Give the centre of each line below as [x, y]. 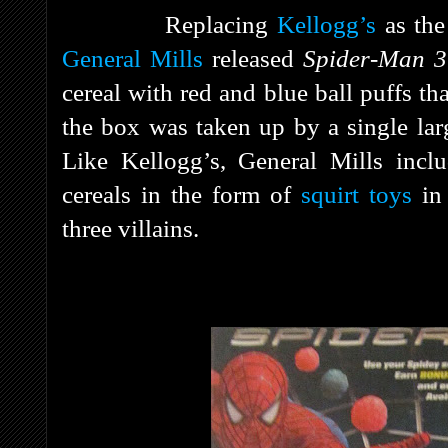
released [252, 58]
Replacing [221, 24]
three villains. [130, 228]
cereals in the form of [181, 194]
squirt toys [356, 194]
